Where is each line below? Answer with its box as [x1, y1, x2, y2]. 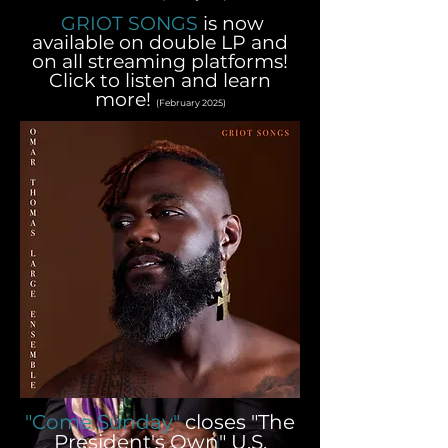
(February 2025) [155, 96, 226, 108]
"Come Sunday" [25, 409, 180, 434]
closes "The [185, 409, 295, 434]
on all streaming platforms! [32, 49, 288, 73]
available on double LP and [32, 30, 288, 54]
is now [198, 11, 264, 35]
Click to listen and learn [49, 68, 271, 92]
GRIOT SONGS [61, 11, 198, 35]
